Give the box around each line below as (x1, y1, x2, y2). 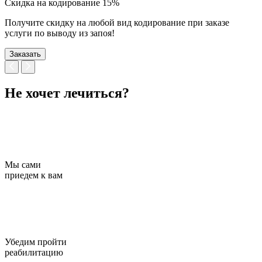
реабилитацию (5, 247, 63, 258)
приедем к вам (5, 170, 63, 181)
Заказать (9, 50, 41, 59)
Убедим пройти (5, 237, 67, 247)
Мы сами (5, 160, 41, 170)
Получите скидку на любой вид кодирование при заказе (5, 18, 229, 28)
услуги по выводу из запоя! (5, 28, 115, 39)
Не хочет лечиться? (5, 85, 129, 101)
